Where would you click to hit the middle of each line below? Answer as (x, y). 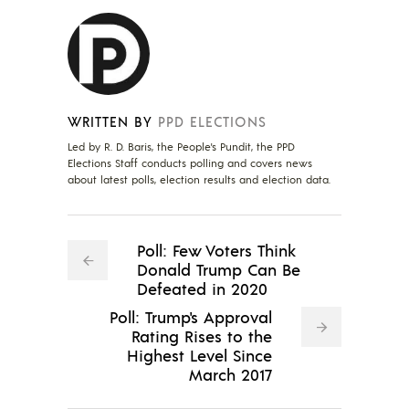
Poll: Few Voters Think (216, 249)
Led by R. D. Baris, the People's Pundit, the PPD (181, 146)
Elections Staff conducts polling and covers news (190, 163)
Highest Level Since (199, 354)
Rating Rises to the (202, 335)
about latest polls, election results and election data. (199, 179)
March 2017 (231, 373)
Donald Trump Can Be (219, 268)
